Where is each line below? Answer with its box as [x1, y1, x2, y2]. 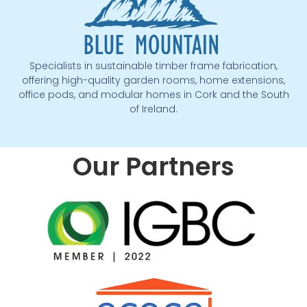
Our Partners [73, 148, 234, 184]
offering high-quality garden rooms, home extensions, [22, 73, 285, 87]
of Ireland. [130, 101, 177, 116]
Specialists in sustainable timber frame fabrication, [29, 58, 278, 73]
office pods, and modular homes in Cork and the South [18, 87, 289, 101]
